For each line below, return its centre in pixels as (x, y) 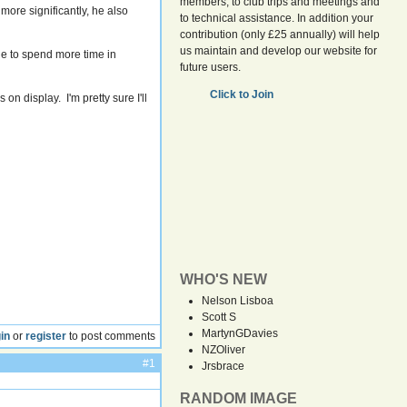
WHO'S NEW (224, 279)
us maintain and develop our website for (279, 51)
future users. (211, 67)
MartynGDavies (240, 333)
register (46, 336)
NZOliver (224, 350)
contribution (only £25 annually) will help (280, 35)
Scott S (219, 317)
